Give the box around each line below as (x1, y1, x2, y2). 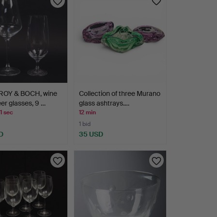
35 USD (78, 130, 103, 139)
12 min (78, 108, 96, 117)
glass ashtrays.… (78, 99, 129, 108)
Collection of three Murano (78, 89, 160, 98)
